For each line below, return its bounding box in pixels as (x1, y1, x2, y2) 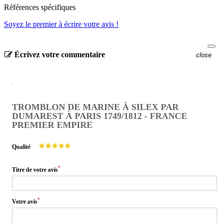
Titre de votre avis (12, 166, 58, 173)
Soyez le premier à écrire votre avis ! (4, 20, 118, 29)
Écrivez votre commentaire (12, 50, 105, 59)
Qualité (12, 143, 30, 150)
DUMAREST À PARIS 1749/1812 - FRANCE (12, 111, 187, 121)
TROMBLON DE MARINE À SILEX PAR (12, 102, 179, 112)
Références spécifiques (4, 3, 76, 12)
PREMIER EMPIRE (12, 119, 93, 130)
